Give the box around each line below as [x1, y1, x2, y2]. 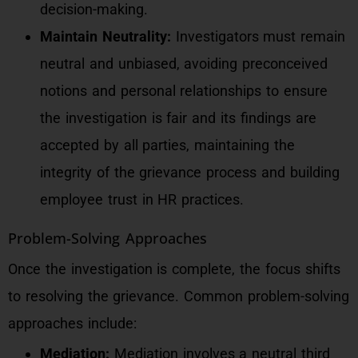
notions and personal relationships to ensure [40, 82, 328, 99]
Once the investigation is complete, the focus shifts [8, 261, 340, 277]
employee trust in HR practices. [40, 191, 245, 208]
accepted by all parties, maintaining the [40, 137, 295, 153]
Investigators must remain [170, 28, 346, 45]
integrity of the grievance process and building [40, 164, 340, 181]
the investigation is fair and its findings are [40, 109, 316, 126]
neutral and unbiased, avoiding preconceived [40, 55, 328, 72]
